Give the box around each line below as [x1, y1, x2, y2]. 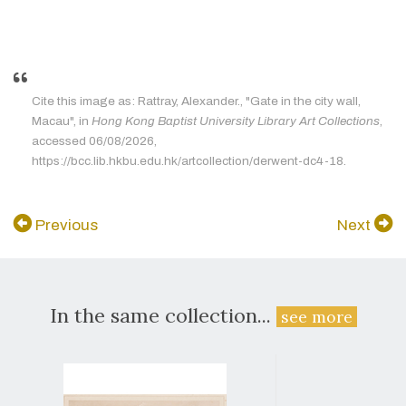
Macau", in [32, 114, 92, 129]
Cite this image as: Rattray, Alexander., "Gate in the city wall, [32, 94, 361, 109]
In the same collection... [49, 303, 276, 329]
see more [280, 306, 353, 328]
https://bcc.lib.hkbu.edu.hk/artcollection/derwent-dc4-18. [32, 154, 346, 169]
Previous [32, 217, 98, 235]
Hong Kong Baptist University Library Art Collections [92, 114, 380, 129]
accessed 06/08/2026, [32, 134, 157, 149]
